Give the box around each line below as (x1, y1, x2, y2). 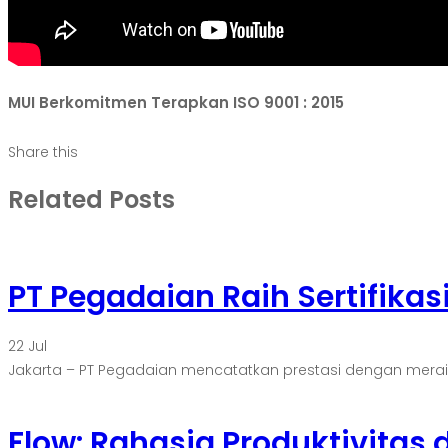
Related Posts (8, 183, 175, 217)
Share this (8, 142, 78, 163)
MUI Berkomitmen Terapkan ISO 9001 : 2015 (8, 92, 344, 114)
